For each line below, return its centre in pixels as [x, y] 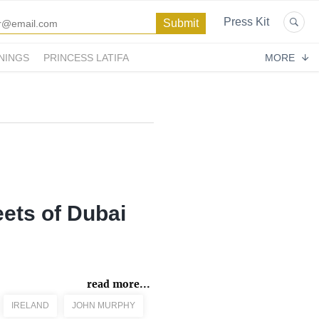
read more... [119, 284]
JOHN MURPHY [104, 305]
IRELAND [30, 305]
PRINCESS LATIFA [86, 57]
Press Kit [246, 22]
